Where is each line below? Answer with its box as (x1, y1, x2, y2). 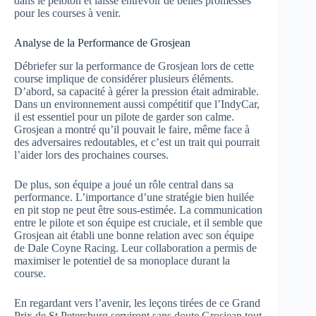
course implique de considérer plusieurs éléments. (14, 72, 233, 85)
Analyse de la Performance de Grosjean (14, 36, 190, 49)
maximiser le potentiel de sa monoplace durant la (14, 254, 230, 267)
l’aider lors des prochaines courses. (14, 148, 169, 161)
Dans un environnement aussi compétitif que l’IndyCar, (14, 97, 260, 110)
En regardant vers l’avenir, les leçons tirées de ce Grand (14, 296, 260, 309)
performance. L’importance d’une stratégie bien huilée (14, 190, 254, 203)
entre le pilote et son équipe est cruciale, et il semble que (14, 216, 262, 229)
